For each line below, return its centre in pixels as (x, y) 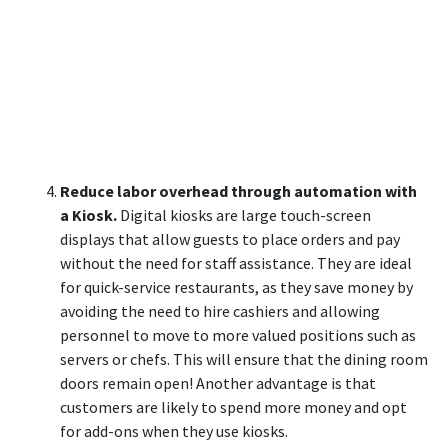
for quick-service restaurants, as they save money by (236, 287)
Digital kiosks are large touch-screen (245, 215)
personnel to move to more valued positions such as (238, 335)
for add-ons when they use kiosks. (174, 431)
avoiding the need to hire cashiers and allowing (220, 311)
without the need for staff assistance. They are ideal (236, 263)
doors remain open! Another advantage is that (218, 383)
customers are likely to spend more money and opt (233, 407)
